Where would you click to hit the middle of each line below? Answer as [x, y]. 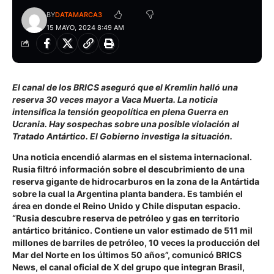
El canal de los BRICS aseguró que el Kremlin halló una [125, 87]
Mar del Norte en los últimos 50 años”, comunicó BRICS [127, 255]
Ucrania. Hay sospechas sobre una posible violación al [126, 124]
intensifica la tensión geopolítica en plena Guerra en [120, 112]
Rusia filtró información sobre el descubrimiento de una [128, 169]
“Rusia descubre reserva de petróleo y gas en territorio [126, 218]
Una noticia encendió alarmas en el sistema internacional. [132, 157]
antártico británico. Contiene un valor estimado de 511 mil [132, 231]
